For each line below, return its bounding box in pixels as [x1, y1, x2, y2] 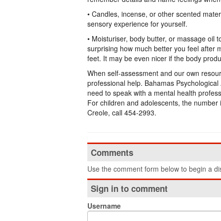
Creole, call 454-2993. [87, 108, 156, 117]
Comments [91, 147, 133, 158]
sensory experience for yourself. [87, 19, 187, 29]
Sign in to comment [91, 183, 168, 194]
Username [87, 201, 121, 211]
